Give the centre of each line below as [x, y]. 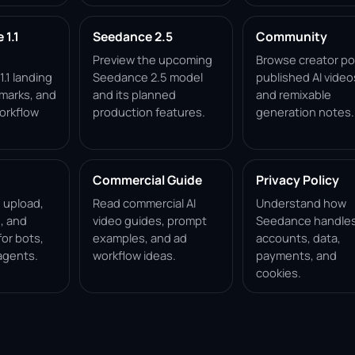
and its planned [134, 94]
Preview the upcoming [153, 59]
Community [291, 36]
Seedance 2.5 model [148, 77]
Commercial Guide [147, 180]
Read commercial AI [144, 203]
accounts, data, [298, 238]
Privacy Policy [297, 180]
